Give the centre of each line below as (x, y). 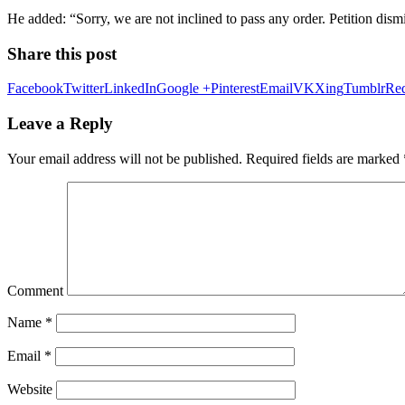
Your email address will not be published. (125, 158)
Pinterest (235, 89)
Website (30, 389)
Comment (35, 290)
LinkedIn (130, 89)
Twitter (84, 89)
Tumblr (364, 89)
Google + (184, 89)
